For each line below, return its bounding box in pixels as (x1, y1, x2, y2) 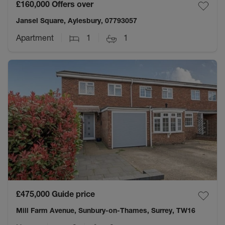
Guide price (52, 189, 95, 199)
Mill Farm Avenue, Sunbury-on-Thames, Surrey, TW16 (16, 206, 195, 215)
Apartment (16, 33, 54, 43)
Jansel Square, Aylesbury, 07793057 (16, 16, 137, 26)
